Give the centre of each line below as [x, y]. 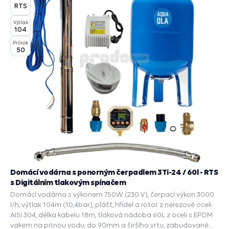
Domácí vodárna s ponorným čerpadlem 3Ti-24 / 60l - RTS [114, 172]
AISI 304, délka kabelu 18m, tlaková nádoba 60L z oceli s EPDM [111, 215]
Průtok [20, 42]
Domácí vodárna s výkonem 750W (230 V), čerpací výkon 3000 [112, 194]
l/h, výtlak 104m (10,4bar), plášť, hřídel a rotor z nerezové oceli [111, 204]
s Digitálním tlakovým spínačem [68, 182]
